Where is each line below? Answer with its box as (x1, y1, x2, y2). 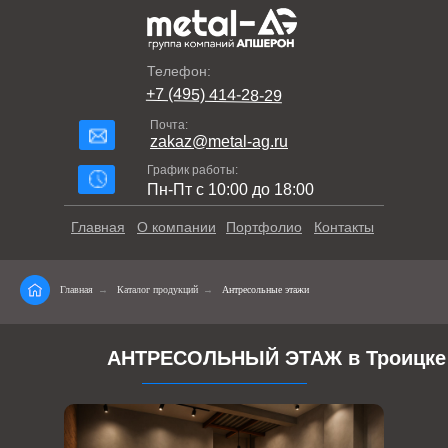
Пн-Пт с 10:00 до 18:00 (147, 181, 314, 198)
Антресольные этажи (222, 284, 309, 295)
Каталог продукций (117, 284, 198, 295)
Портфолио (226, 219, 302, 235)
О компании (137, 219, 216, 235)
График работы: (147, 163, 238, 177)
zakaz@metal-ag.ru (150, 133, 288, 150)
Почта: (150, 118, 188, 132)
